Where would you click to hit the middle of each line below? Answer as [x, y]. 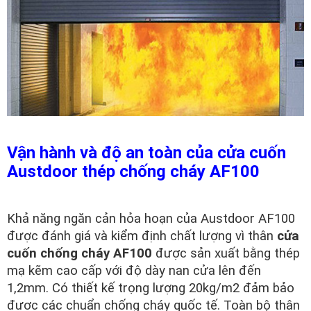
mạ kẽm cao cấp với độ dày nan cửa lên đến [134, 271]
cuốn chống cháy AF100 [79, 254]
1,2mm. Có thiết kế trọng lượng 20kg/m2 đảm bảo [151, 288]
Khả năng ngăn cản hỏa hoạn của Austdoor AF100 [151, 219]
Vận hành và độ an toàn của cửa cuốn [146, 153]
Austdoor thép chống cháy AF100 [133, 172]
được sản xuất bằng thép [226, 254]
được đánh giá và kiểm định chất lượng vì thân [142, 236]
